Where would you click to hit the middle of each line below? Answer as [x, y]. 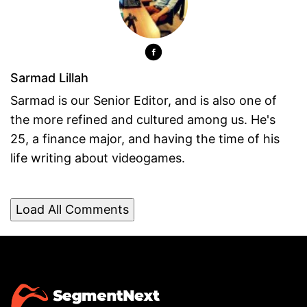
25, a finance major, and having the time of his [145, 138]
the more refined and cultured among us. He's [143, 119]
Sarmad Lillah [49, 77]
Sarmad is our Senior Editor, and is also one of [144, 100]
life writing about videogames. [98, 158]
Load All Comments [72, 209]
